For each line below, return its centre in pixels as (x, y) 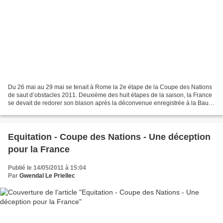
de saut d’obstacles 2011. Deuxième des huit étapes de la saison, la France (110, 95)
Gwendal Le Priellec (47, 175)
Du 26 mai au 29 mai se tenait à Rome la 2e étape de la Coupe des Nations (110, 87)
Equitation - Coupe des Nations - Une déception (109, 137)
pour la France (39, 149)
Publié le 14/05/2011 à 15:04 (47, 167)
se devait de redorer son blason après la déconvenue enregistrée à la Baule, (111, 103)
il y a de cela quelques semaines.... (55, 111)
